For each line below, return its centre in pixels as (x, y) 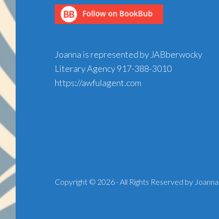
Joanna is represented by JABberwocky (129, 54)
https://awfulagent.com (98, 83)
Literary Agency (86, 68)
